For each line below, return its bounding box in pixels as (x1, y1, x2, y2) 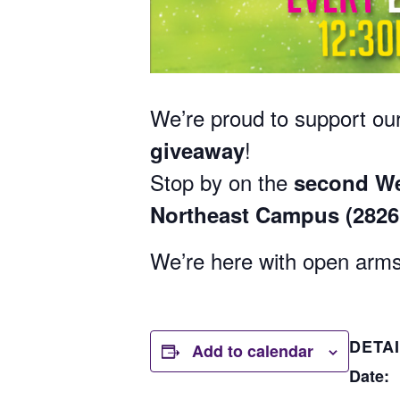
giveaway (150, 135, 245, 165)
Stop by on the (150, 166, 294, 197)
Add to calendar (192, 339, 313, 362)
